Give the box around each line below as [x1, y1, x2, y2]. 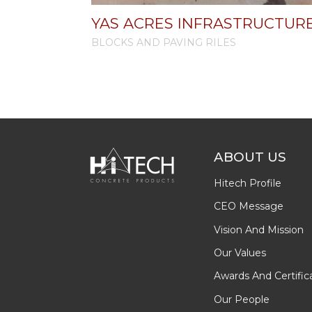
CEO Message [214, 200, 283, 213]
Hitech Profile [214, 176, 281, 189]
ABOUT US [214, 148, 286, 165]
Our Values [214, 246, 266, 259]
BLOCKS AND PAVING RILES [91, 36, 236, 49]
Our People [214, 292, 270, 306]
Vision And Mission [214, 223, 304, 236]
